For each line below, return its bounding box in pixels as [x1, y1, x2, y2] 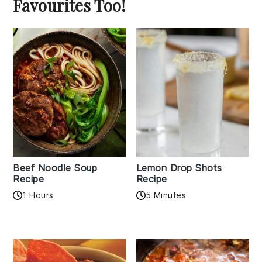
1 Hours [22, 190, 54, 201]
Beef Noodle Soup [13, 162, 98, 174]
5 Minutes [145, 190, 186, 201]
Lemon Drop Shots [136, 162, 222, 174]
